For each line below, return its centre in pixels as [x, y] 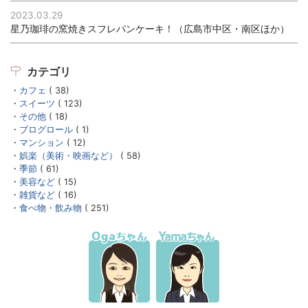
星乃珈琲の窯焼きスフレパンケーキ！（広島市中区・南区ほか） [150, 29]
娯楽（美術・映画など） [68, 156]
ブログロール [46, 130]
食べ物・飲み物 [51, 208]
